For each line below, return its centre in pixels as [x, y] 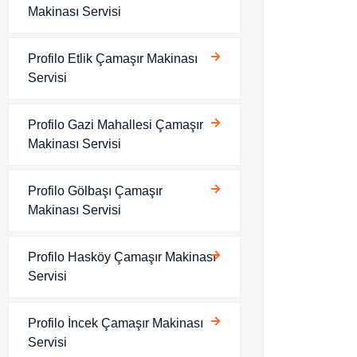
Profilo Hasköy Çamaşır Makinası [122, 257]
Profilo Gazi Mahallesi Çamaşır [116, 125]
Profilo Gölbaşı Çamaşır [95, 191]
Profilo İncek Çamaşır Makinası [116, 323]
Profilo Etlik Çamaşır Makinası [113, 59]
